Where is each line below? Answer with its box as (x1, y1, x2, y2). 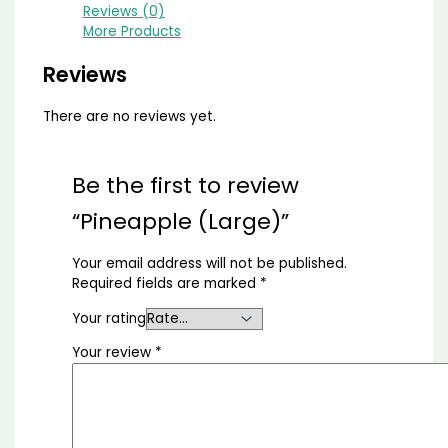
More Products (82, 22, 181, 42)
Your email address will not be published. (71, 253, 347, 273)
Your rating (71, 308, 146, 328)
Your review (71, 343, 155, 363)
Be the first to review (71, 170, 299, 202)
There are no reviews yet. (42, 107, 216, 127)
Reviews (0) (82, 2, 165, 22)
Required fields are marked (71, 273, 260, 293)
